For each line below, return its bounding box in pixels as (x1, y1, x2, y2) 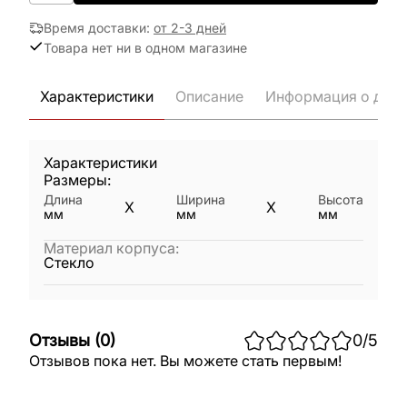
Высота (318, 192, 363, 207)
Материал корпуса (44, 239, 175, 257)
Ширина (175, 192, 225, 207)
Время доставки (44, 20, 146, 35)
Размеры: (44, 171, 111, 189)
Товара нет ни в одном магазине (44, 39, 247, 55)
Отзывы (29, 330, 90, 350)
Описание (175, 87, 243, 105)
